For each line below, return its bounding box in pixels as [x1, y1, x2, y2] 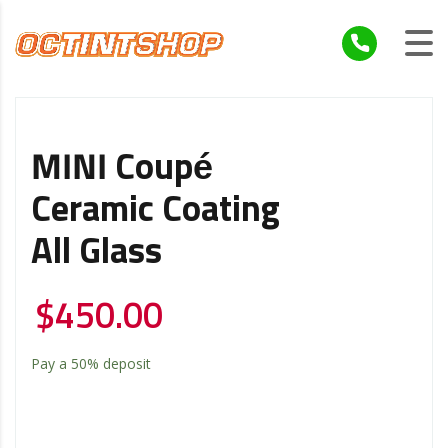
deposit [99, 353, 151, 373]
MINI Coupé [31, 150, 213, 187]
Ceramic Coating [31, 192, 280, 229]
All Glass [31, 234, 162, 271]
